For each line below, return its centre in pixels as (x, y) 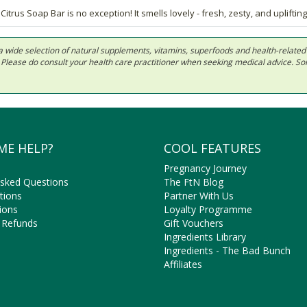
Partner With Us (199, 196)
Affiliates (183, 265)
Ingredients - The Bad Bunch (227, 251)
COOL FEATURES (212, 148)
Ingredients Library (205, 237)
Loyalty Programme (208, 210)
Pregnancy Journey (205, 169)
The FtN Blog (194, 182)
